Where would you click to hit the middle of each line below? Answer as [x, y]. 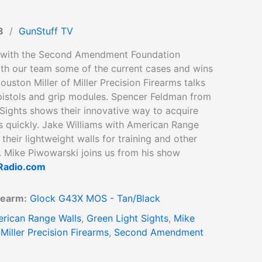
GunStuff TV [46, 31]
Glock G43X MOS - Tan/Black [95, 198]
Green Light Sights [127, 218]
